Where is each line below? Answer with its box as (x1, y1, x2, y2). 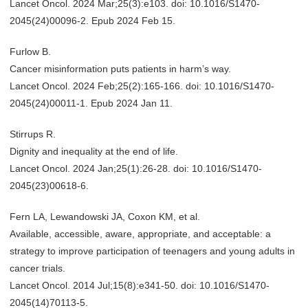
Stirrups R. (10, 129, 56, 140)
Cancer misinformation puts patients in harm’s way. (10, 63, 231, 74)
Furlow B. (10, 46, 51, 57)
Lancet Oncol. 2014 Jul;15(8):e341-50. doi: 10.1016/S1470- (10, 280, 269, 291)
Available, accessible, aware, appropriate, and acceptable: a (10, 228, 271, 239)
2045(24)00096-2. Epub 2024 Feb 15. (10, 15, 175, 26)
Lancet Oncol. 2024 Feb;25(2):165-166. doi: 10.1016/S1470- (10, 80, 274, 91)
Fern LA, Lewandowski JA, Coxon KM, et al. (10, 211, 200, 222)
